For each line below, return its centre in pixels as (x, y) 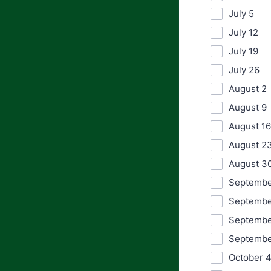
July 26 (244, 70)
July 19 (243, 51)
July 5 (241, 14)
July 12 (243, 32)
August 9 (248, 107)
